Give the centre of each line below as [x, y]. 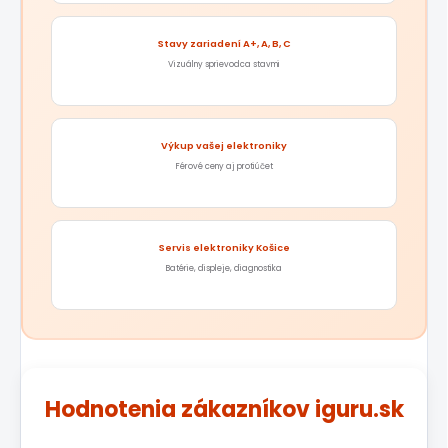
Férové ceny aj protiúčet [224, 166]
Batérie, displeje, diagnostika [224, 268]
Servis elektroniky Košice [224, 248]
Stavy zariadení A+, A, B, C [224, 44]
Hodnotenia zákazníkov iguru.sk [224, 410]
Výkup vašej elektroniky [224, 146]
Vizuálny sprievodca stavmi [224, 64]
